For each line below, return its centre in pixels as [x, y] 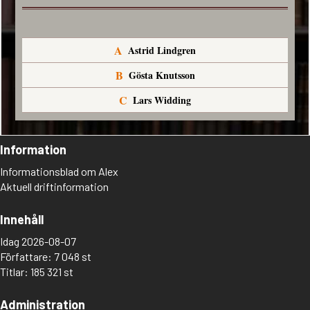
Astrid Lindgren [162, 50]
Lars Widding [162, 100]
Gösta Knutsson [162, 75]
